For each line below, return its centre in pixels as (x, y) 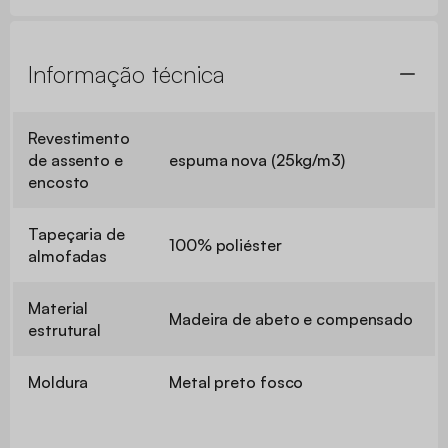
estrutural (65, 329)
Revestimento (79, 137)
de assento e (75, 159)
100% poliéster (225, 244)
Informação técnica (126, 73)
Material (58, 307)
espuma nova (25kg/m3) (257, 159)
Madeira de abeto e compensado (291, 318)
